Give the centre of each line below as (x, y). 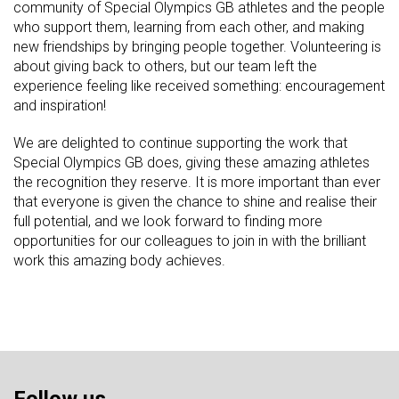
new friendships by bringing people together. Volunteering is (197, 46)
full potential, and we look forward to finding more (168, 221)
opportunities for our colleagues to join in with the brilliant (190, 240)
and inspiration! (60, 105)
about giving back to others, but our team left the (165, 66)
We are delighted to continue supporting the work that (180, 142)
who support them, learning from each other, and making (189, 27)
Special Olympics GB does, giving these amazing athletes (191, 162)
